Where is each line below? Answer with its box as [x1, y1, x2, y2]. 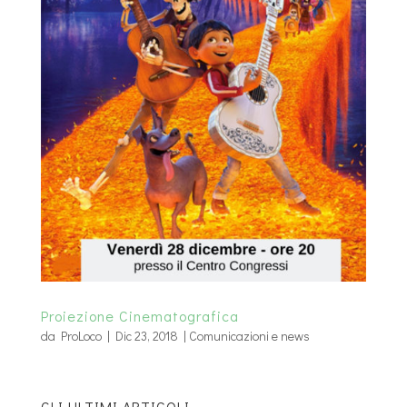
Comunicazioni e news [188, 327, 310, 345]
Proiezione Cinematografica [40, 306, 239, 326]
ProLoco [60, 327, 102, 345]
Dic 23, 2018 [114, 327, 178, 345]
